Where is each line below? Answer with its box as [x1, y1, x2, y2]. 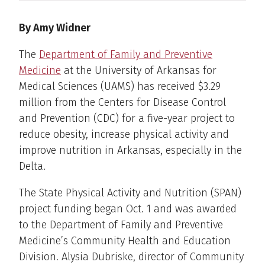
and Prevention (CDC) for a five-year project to [19, 112, 235, 125]
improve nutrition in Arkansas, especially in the [19, 144, 242, 157]
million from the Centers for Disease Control [19, 96, 226, 109]
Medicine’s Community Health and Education [19, 234, 231, 248]
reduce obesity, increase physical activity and [19, 128, 229, 141]
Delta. [19, 160, 46, 173]
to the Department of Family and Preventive [19, 218, 223, 232]
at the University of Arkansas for [61, 64, 216, 77]
